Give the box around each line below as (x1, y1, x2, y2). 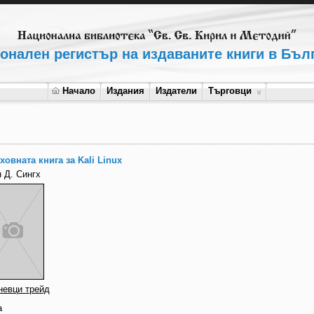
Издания (107, 86, 144, 96)
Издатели (156, 86, 197, 96)
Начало (62, 86, 95, 96)
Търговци (208, 86, 252, 96)
